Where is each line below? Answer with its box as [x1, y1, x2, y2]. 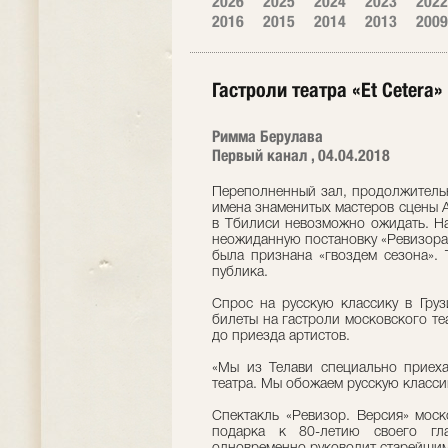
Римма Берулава [212, 127, 323, 146]
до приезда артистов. [212, 330, 350, 343]
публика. [212, 266, 268, 279]
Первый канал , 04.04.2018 [212, 146, 390, 165]
